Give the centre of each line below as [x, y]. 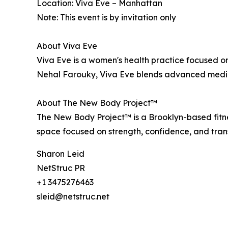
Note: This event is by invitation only [106, 18]
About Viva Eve [67, 46]
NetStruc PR [61, 168]
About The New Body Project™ [97, 103]
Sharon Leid [61, 154]
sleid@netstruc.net [73, 197]
